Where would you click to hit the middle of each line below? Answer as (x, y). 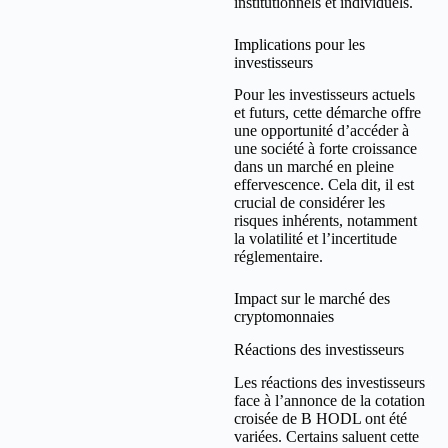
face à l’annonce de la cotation (329, 401)
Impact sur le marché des (312, 299)
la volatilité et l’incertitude (315, 239)
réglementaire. (278, 257)
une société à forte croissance (325, 149)
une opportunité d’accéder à (321, 131)
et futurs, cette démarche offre (327, 113)
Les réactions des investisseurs (329, 383)
